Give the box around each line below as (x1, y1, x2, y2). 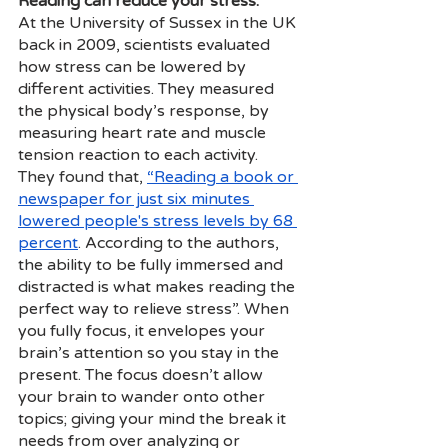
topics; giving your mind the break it (18, 409, 290, 429)
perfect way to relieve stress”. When (18, 299, 293, 319)
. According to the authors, (78, 233, 283, 253)
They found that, (18, 167, 143, 187)
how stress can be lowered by (18, 57, 250, 77)
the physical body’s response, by (18, 101, 273, 121)
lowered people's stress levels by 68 (18, 211, 297, 231)
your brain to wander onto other (18, 387, 269, 407)
